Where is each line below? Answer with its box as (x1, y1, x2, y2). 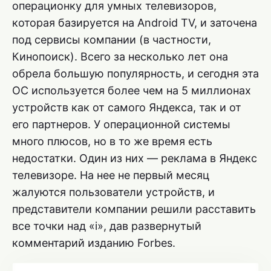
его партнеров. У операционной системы (12, 118, 230, 131)
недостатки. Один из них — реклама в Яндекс (12, 152, 257, 165)
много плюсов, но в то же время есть (12, 135, 212, 148)
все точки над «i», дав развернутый (12, 220, 201, 233)
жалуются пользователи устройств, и (12, 186, 215, 199)
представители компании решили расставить (12, 203, 256, 216)
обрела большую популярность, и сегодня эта (12, 67, 259, 80)
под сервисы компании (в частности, (12, 33, 211, 47)
